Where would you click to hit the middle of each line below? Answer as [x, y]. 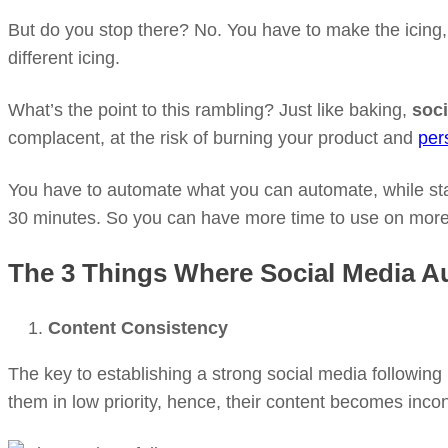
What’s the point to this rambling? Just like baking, [210, 110]
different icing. [64, 58]
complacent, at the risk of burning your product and [213, 138]
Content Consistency [138, 328]
